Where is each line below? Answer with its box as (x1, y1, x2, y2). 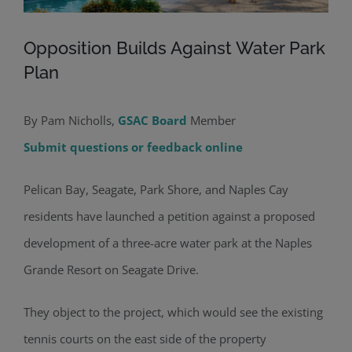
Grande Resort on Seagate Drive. (24, 261, 202, 277)
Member (187, 112, 236, 128)
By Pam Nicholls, (24, 112, 118, 128)
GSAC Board (118, 112, 187, 128)
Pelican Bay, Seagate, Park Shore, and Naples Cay (24, 181, 288, 197)
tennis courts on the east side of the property (24, 330, 266, 346)
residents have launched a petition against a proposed (24, 207, 315, 224)
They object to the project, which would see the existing (24, 303, 323, 320)
